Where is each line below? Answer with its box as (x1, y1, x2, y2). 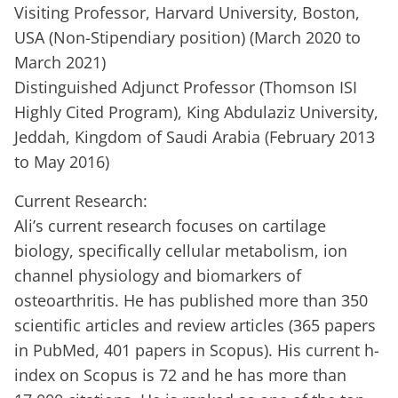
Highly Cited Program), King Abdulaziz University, (14, 101, 378, 123)
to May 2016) (14, 151, 109, 173)
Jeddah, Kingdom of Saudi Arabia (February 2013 (14, 126, 375, 148)
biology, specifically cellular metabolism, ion (14, 240, 347, 262)
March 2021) (14, 52, 106, 74)
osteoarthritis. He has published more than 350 (14, 290, 368, 312)
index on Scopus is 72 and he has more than (14, 364, 346, 386)
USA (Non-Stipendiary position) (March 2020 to (14, 27, 361, 49)
